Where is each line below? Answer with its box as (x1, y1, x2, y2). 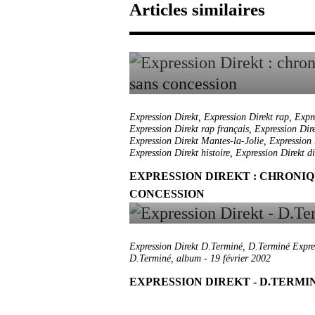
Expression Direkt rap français (129, 124, 249, 134)
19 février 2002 (210, 253, 271, 264)
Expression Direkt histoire (129, 148, 230, 158)
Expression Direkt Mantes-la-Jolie (129, 136, 264, 146)
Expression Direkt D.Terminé (129, 241, 243, 252)
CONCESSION (129, 188, 205, 200)
